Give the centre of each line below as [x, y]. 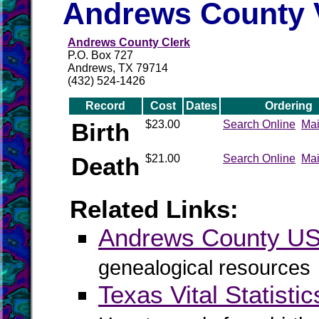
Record [105, 106]
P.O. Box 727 [100, 55]
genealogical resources [204, 268]
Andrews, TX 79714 [118, 68]
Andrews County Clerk [129, 42]
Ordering [288, 106]
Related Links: [154, 209]
